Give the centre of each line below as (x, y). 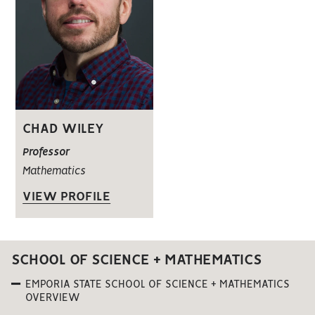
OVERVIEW (53, 298)
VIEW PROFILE (67, 197)
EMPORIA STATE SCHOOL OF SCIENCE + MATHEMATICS (157, 285)
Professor (46, 153)
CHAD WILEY (64, 130)
